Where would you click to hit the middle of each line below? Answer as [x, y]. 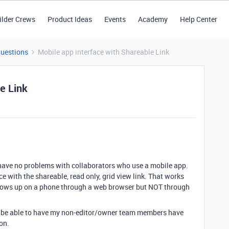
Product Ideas [70, 19]
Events [115, 19]
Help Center [198, 19]
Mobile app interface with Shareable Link [104, 52]
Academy [153, 19]
